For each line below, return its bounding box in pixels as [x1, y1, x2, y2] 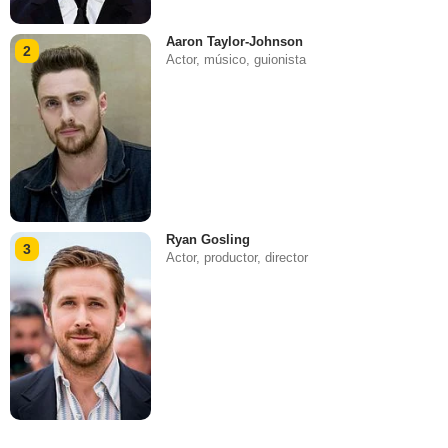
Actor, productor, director [166, 250, 309, 266]
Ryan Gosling [166, 232, 251, 248]
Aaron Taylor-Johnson [166, 33, 304, 49]
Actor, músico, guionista [166, 51, 307, 67]
